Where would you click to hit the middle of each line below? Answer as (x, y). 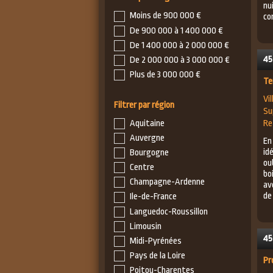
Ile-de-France (153, 197)
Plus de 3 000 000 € (165, 74)
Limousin (146, 226)
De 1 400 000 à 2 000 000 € (179, 45)
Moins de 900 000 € (165, 16)
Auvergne (147, 138)
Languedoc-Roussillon (169, 211)
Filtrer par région (144, 105)
